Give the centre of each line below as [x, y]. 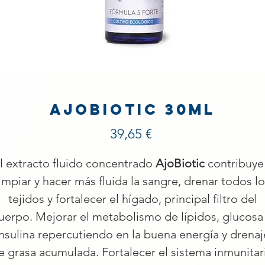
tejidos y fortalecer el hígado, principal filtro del [132, 199]
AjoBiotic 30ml [132, 110]
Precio [171, 134]
